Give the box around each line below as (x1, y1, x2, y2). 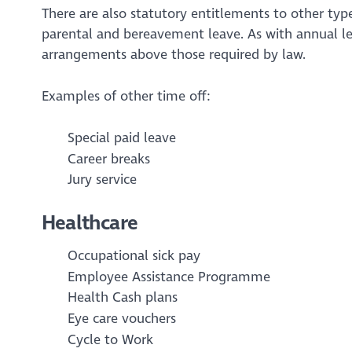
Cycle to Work (67, 331, 153, 348)
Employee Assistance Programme (67, 268, 270, 285)
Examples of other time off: (41, 87, 211, 104)
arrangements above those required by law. (41, 46, 306, 64)
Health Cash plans (67, 289, 178, 306)
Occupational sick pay (67, 247, 200, 264)
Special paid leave (67, 129, 176, 146)
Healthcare (41, 211, 138, 236)
